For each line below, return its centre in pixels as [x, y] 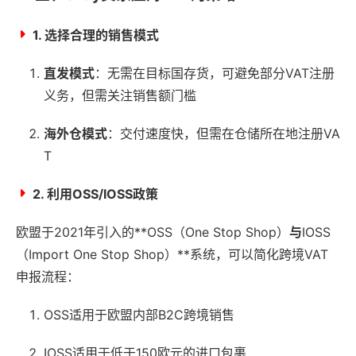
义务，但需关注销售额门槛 [120, 95]
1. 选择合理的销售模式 [96, 35]
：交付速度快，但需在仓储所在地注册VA [224, 133]
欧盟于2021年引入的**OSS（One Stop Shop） [153, 232]
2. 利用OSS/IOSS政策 [95, 193]
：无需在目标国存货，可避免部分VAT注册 [215, 73]
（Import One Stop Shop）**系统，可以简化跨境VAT [172, 254]
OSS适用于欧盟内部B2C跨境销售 [139, 314]
